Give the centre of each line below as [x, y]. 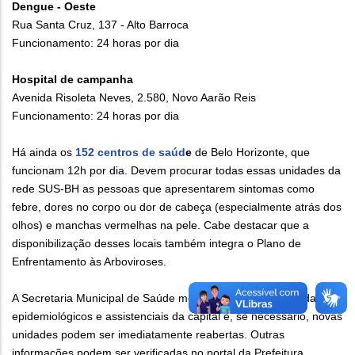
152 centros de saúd [130, 153]
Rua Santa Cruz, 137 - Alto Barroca [100, 25]
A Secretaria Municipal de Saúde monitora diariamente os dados [173, 298]
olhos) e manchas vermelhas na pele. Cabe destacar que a [160, 225]
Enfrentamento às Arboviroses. [89, 262]
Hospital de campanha [73, 80]
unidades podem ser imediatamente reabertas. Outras [148, 335]
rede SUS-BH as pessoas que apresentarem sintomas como [163, 189]
